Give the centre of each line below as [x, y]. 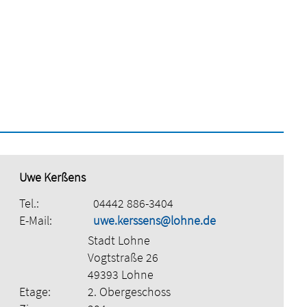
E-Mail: [35, 220]
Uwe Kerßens [52, 177]
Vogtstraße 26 [123, 257]
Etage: [35, 291]
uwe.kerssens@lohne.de [154, 220]
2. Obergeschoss [129, 291]
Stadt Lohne [119, 240]
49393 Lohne [120, 274]
